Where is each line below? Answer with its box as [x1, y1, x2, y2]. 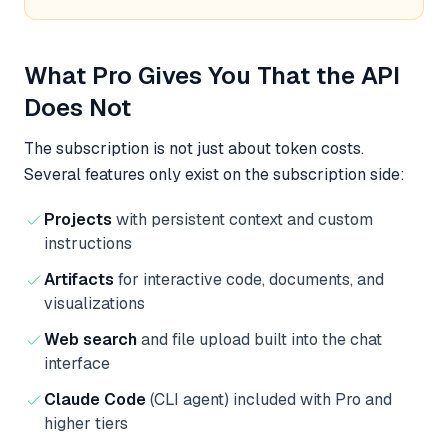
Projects [44, 208, 112, 230]
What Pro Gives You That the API [24, 59, 400, 91]
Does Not [24, 91, 131, 123]
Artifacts [44, 268, 114, 290]
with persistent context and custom [112, 208, 373, 230]
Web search [44, 328, 137, 350]
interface [44, 352, 110, 374]
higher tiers [44, 412, 128, 434]
